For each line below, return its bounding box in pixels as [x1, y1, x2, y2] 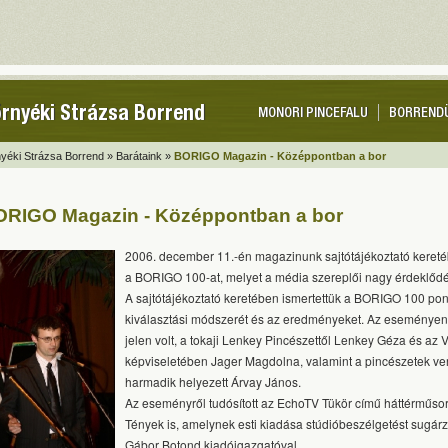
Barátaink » [116, 150, 171, 162]
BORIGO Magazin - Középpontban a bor [174, 150, 386, 162]
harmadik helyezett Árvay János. [125, 373, 301, 390]
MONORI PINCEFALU [258, 107, 368, 121]
